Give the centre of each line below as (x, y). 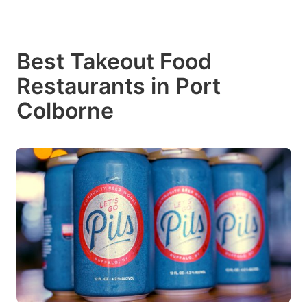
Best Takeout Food (114, 61)
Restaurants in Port (119, 86)
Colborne (65, 111)
